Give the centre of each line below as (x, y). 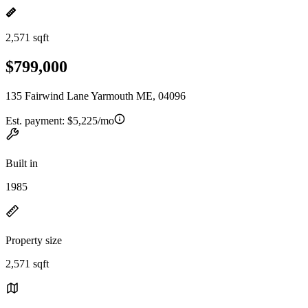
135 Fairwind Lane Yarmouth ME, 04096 (96, 96)
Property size (34, 240)
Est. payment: (36, 120)
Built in (22, 163)
